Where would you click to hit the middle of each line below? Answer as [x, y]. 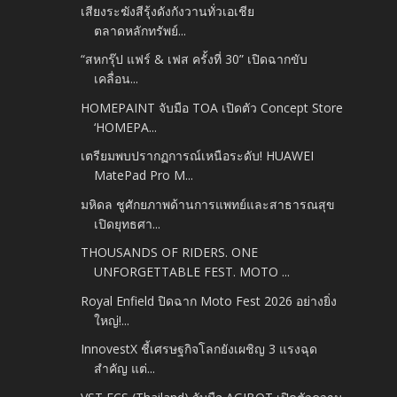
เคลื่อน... [117, 79]
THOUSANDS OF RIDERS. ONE [170, 253]
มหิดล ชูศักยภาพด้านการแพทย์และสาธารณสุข [208, 204]
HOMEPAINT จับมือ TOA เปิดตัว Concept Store [212, 107]
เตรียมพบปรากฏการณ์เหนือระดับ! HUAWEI [198, 156]
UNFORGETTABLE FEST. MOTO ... [192, 272]
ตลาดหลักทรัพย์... [140, 30]
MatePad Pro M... [144, 175]
